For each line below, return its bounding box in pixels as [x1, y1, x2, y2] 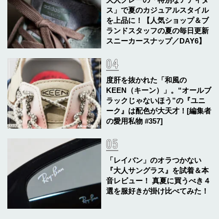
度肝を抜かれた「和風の [106, 75, 187, 84]
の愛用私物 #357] [106, 116, 163, 125]
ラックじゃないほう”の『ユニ [106, 96, 206, 105]
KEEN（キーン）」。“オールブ [106, 86, 212, 94]
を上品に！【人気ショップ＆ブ [106, 16, 209, 24]
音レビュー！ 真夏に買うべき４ [106, 176, 211, 185]
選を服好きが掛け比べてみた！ [106, 186, 209, 195]
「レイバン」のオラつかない [106, 155, 202, 164]
